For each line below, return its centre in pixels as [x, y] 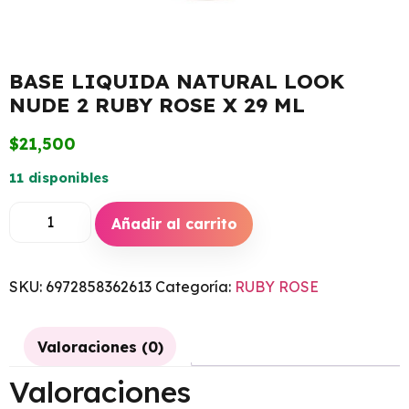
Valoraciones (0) [100, 346]
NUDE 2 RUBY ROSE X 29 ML [157, 105]
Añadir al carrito [174, 224]
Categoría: [195, 286]
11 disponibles [59, 178]
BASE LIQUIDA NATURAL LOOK [177, 81]
